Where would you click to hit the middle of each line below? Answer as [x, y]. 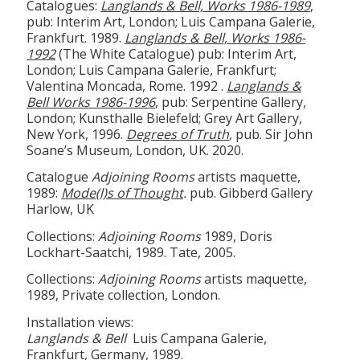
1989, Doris [237, 236]
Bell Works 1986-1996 [91, 102]
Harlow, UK [61, 209]
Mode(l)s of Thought [123, 193]
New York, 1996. [77, 134]
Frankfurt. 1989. [76, 37]
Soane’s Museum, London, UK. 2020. [135, 150]
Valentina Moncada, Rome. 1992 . [127, 86]
